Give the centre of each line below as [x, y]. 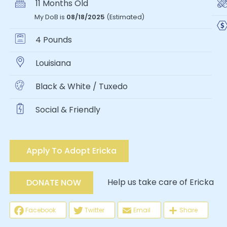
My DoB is [50, 17]
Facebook [41, 210]
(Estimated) [124, 17]
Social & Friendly [67, 110]
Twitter [94, 210]
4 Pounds [52, 40]
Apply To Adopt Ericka [71, 151]
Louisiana [52, 63]
